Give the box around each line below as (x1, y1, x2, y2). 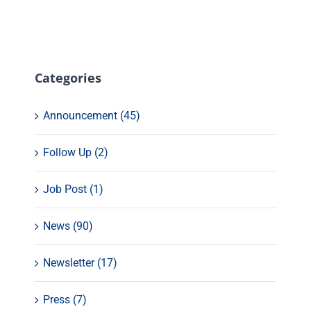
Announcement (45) (43, 109, 140, 123)
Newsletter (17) (43, 256, 117, 270)
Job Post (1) (43, 183, 103, 196)
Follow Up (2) (43, 146, 108, 160)
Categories (35, 69, 101, 87)
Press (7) (43, 293, 87, 307)
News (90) (43, 219, 93, 233)
